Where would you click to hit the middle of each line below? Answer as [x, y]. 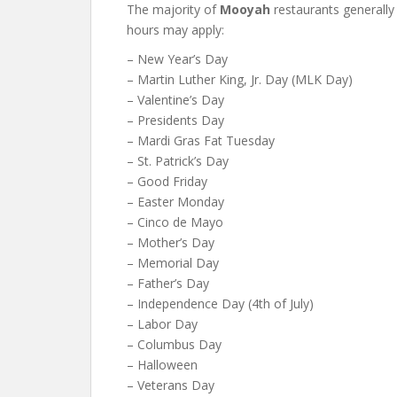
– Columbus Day [174, 344]
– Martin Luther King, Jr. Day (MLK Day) [240, 79]
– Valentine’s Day [175, 100]
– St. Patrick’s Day [178, 161]
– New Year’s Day [177, 59]
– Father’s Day [168, 283]
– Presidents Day [175, 120]
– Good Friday [167, 181]
